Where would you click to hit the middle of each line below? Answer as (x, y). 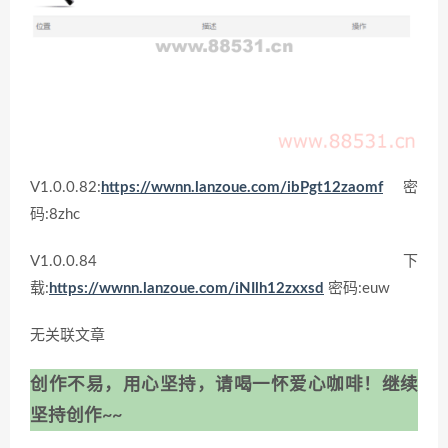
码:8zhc (55, 214)
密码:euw (357, 288)
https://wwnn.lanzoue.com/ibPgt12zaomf (242, 187)
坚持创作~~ (76, 415)
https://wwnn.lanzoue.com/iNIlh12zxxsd (186, 288)
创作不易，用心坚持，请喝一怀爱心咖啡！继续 (224, 384)
